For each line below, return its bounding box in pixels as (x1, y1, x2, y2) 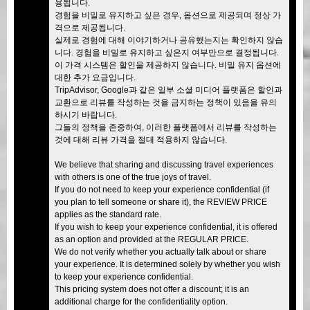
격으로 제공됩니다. (55, 22, 125, 33)
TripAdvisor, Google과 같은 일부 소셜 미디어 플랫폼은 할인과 (55, 84, 282, 95)
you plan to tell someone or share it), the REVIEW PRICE (55, 197, 267, 207)
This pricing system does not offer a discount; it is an (55, 284, 249, 294)
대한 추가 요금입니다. (55, 72, 136, 82)
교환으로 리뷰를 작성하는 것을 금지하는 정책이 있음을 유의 (55, 97, 277, 107)
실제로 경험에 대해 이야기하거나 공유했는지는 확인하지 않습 (55, 35, 283, 45)
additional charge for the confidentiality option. (55, 296, 228, 307)
